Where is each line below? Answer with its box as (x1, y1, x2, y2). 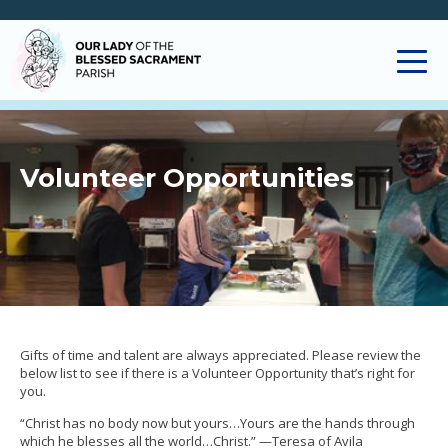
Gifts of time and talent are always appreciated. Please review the (20, 346, 421, 364)
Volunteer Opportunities (20, 162, 354, 194)
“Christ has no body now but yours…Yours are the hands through (20, 414, 415, 432)
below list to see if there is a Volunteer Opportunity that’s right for (20, 364, 415, 382)
